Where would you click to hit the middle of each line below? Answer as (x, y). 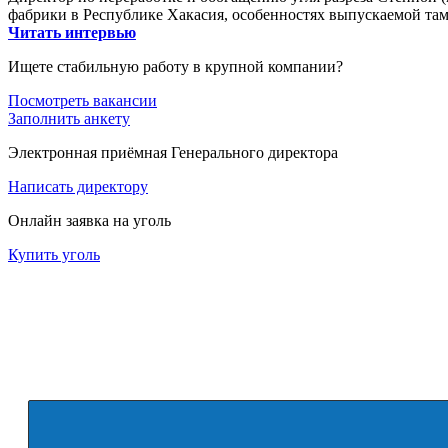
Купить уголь (54, 254)
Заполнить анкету (69, 118)
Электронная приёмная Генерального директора (173, 152)
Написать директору (78, 186)
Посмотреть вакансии (82, 100)
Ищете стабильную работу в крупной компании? (175, 66)
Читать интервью (72, 32)
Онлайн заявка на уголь (89, 220)
